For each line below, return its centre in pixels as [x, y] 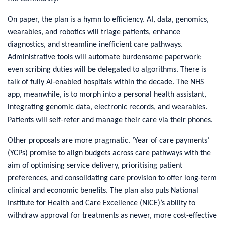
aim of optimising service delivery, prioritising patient [95, 165]
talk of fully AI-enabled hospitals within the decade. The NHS [106, 82]
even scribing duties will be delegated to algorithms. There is [107, 70]
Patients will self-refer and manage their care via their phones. [110, 120]
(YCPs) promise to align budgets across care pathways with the [109, 153]
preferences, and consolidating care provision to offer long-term [112, 178]
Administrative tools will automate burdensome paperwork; [105, 57]
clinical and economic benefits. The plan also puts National [103, 191]
